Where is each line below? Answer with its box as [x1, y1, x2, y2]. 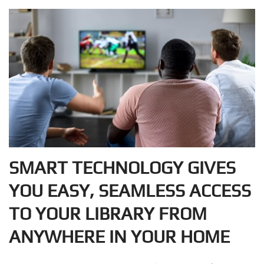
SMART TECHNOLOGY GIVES [9, 157, 236, 179]
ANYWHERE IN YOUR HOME [9, 226, 230, 247]
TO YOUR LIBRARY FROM [9, 203, 207, 225]
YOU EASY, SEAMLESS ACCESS [9, 180, 251, 202]
